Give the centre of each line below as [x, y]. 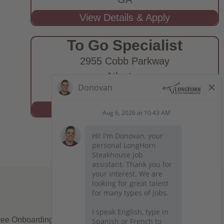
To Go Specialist [124, 45]
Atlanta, [125, 76]
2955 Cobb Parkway [124, 61]
